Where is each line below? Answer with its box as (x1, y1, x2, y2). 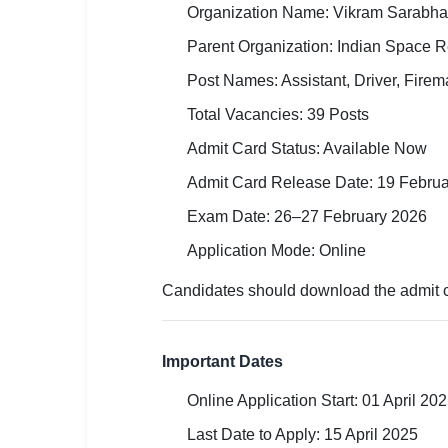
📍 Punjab (19, 109, 92, 128)
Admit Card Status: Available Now (187, 140, 427, 157)
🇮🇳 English (19, 180, 94, 199)
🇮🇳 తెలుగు (19, 312, 84, 331)
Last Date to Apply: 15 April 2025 (187, 426, 418, 443)
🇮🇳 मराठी (19, 400, 71, 419)
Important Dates (162, 353, 283, 370)
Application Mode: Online (187, 242, 366, 259)
